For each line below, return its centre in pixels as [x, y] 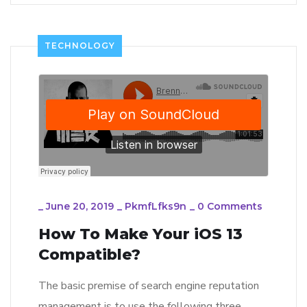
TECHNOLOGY [80, 45]
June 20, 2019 [80, 206]
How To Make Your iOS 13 [140, 234]
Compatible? [89, 254]
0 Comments [230, 206]
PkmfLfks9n [156, 206]
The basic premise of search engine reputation [149, 285]
